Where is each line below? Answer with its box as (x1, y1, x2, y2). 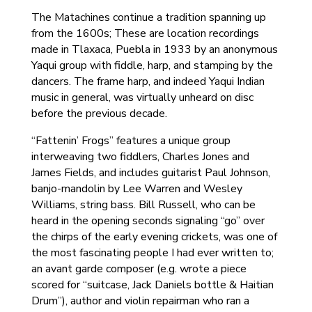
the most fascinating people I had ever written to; (31, 245, 274, 260)
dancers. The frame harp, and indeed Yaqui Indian (31, 74, 265, 89)
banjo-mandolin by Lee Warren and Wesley (31, 181, 242, 196)
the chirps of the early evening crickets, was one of (31, 229, 277, 244)
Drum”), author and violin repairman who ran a (31, 293, 249, 309)
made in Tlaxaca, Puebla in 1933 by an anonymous (31, 42, 278, 57)
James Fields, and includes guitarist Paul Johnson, (31, 165, 270, 180)
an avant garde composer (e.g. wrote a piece (31, 261, 247, 276)
